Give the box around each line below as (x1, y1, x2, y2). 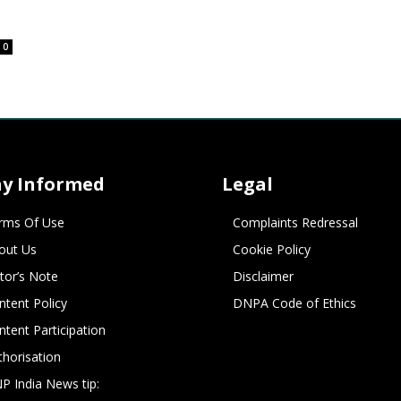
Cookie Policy (233, 241, 311, 258)
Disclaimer (233, 268, 294, 285)
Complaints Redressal (233, 214, 358, 231)
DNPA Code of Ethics (233, 294, 356, 311)
